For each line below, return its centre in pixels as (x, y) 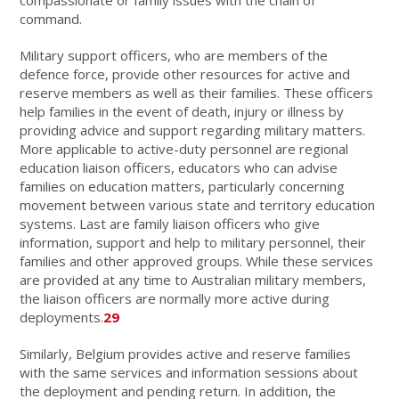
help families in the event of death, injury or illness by (182, 111)
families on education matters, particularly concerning (183, 186)
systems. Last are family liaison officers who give (170, 223)
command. (51, 18)
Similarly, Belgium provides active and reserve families (186, 353)
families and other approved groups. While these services (197, 261)
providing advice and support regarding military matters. (193, 130)
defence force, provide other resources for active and (185, 73)
